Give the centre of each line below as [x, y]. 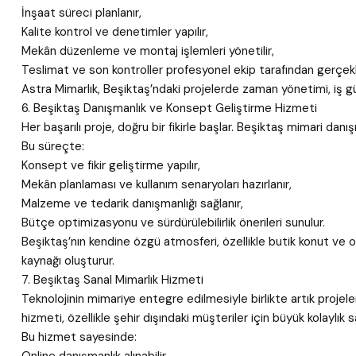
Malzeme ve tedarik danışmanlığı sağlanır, [132, 203]
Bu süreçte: [53, 146]
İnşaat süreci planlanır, [81, 13]
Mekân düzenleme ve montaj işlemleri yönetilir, [148, 51]
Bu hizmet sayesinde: [79, 337]
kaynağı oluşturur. [68, 261]
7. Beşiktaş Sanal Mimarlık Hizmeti [112, 280]
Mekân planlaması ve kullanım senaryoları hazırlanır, [157, 184]
